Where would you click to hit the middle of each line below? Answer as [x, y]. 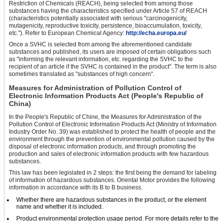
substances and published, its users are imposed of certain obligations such [110, 52]
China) [20, 104]
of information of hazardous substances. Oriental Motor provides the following [112, 180]
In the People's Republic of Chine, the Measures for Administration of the [105, 117]
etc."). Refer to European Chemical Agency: [67, 33]
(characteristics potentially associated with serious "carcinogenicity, [98, 18]
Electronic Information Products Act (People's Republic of [106, 96]
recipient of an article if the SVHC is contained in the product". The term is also [113, 67]
